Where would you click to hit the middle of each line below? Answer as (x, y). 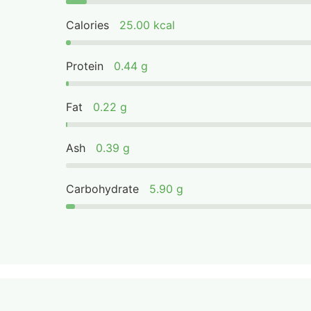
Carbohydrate (103, 189)
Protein (85, 66)
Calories (88, 25)
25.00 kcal (148, 25)
